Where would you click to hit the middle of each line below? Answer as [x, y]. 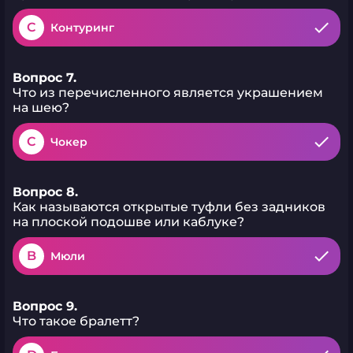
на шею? [41, 108]
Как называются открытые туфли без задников [169, 207]
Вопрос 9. [45, 306]
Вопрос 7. [45, 78]
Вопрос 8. [45, 192]
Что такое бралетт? [76, 321]
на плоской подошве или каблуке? [128, 222]
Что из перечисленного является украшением [168, 93]
